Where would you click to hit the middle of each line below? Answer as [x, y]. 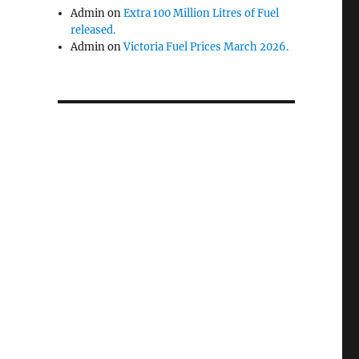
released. [93, 30]
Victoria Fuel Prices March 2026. [206, 47]
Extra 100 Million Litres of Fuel [202, 13]
